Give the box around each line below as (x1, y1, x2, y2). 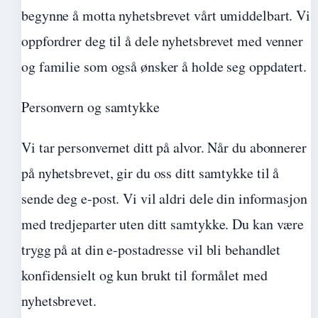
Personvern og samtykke (21, 97, 160, 116)
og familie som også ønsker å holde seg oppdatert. (21, 57, 307, 76)
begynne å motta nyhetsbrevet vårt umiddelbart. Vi (21, 6, 311, 25)
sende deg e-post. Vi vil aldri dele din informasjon (21, 189, 307, 208)
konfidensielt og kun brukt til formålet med (21, 265, 268, 285)
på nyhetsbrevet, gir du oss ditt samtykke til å (21, 163, 280, 182)
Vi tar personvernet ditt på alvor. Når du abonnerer (21, 138, 307, 157)
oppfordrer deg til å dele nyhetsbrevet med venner (21, 31, 304, 50)
